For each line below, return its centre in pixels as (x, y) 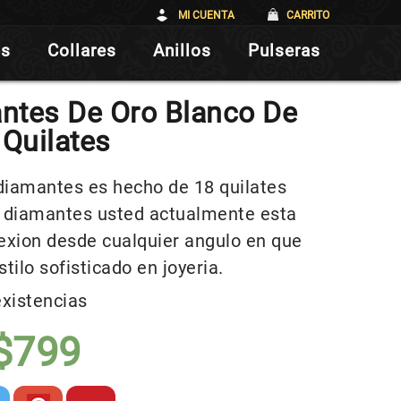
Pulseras (284, 51)
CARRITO (307, 15)
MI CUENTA (206, 15)
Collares (81, 51)
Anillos (182, 51)
